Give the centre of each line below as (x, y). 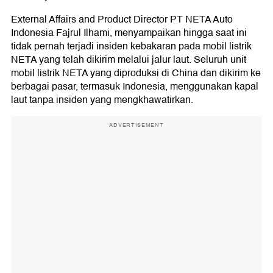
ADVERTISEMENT (136, 125)
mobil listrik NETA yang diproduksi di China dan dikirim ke (136, 73)
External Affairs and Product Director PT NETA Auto (122, 19)
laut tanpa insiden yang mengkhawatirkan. (102, 100)
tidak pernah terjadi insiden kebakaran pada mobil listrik (131, 46)
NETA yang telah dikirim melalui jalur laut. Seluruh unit (129, 60)
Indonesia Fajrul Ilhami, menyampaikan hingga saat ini (129, 33)
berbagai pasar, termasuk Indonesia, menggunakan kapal (135, 87)
